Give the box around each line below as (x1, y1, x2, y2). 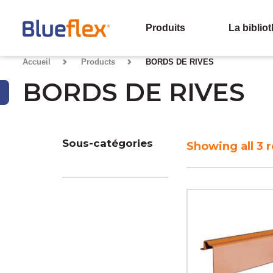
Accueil (22, 57, 51, 66)
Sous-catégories (62, 137, 153, 149)
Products (80, 57, 115, 66)
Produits (145, 23, 185, 33)
